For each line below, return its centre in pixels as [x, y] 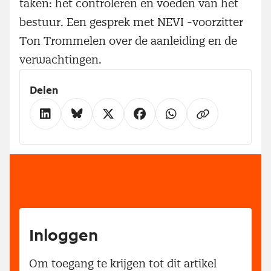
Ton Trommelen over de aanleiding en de [128, 41]
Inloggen [64, 236]
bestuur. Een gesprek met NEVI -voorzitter [131, 22]
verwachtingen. [60, 59]
